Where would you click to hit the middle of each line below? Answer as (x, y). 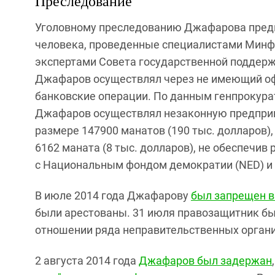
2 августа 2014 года (87, 260)
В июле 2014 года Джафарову (113, 195)
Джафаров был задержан (205, 260)
